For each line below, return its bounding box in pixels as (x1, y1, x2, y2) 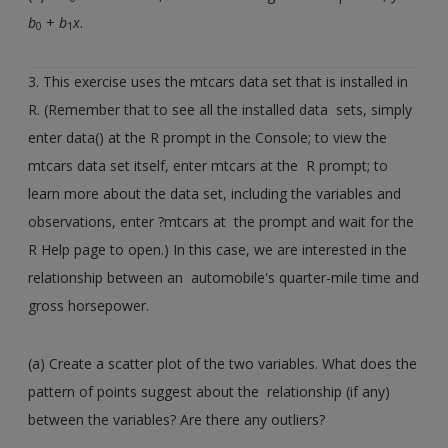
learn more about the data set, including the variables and (28, 183, 402, 203)
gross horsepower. (28, 295, 154, 315)
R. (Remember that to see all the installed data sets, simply (28, 99, 413, 119)
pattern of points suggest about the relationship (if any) (28, 381, 391, 401)
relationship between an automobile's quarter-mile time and (28, 267, 420, 287)
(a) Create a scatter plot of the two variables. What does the (28, 353, 418, 373)
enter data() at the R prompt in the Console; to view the (28, 127, 388, 147)
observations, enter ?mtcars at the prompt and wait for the (28, 211, 415, 231)
